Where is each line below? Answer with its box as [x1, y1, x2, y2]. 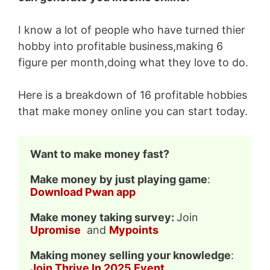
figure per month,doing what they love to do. [18, 55, 248, 69]
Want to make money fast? [30, 147, 169, 160]
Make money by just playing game [30, 172, 207, 186]
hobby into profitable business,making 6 [18, 39, 223, 52]
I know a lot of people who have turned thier [18, 23, 245, 36]
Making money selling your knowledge [30, 248, 231, 262]
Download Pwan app [30, 185, 136, 198]
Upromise [30, 223, 81, 236]
